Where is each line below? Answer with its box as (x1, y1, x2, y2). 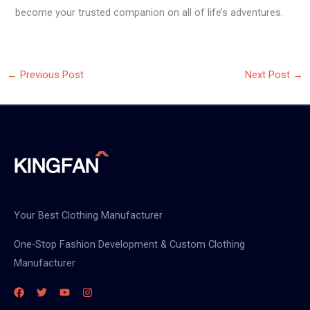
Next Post (245, 68, 293, 81)
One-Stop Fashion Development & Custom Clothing (14, 237, 245, 250)
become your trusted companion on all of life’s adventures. (15, 6, 284, 19)
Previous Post (17, 68, 84, 81)
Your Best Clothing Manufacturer (14, 209, 163, 222)
